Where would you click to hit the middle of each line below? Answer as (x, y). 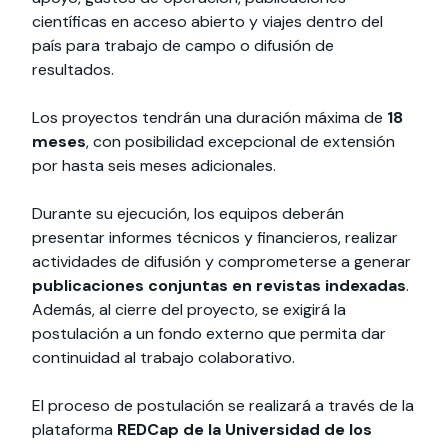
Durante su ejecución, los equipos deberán (188, 213)
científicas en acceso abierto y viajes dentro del (207, 21)
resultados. (73, 69)
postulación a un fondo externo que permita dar (209, 333)
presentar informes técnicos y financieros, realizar (215, 237)
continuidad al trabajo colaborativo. (163, 357)
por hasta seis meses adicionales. (154, 165)
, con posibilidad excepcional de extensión (240, 141)
